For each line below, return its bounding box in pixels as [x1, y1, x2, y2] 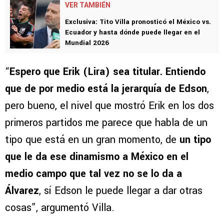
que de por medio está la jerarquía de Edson [5, 81, 207, 96]
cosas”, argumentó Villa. [5, 200, 114, 215]
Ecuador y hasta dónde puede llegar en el [65, 27, 200, 37]
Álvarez [5, 183, 39, 198]
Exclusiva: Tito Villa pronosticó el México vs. [65, 17, 211, 27]
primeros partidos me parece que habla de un [5, 115, 207, 130]
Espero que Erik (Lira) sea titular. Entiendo [9, 64, 205, 79]
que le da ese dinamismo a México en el [5, 149, 188, 164]
